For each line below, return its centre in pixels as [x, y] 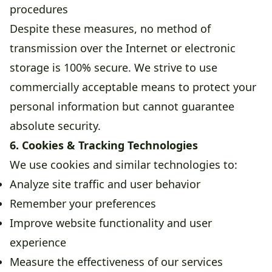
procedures [39, 9]
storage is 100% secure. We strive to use [114, 68]
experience [38, 243]
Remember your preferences [83, 204]
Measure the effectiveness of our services [116, 262]
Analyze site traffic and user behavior [105, 184]
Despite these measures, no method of [110, 29]
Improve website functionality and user [111, 223]
